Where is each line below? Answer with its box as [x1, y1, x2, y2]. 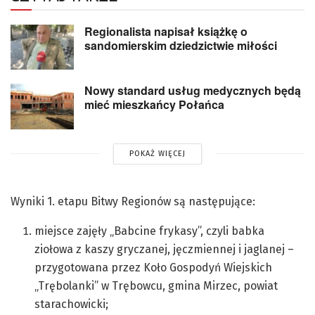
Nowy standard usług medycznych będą [84, 82, 301, 99]
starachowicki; [34, 297, 109, 311]
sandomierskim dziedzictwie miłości [84, 37, 277, 53]
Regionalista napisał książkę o [84, 22, 247, 39]
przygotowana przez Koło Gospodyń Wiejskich [34, 260, 273, 274]
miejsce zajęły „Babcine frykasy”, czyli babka [34, 224, 265, 238]
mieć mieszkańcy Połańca [84, 96, 224, 113]
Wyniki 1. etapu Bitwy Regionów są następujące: [11, 194, 255, 208]
